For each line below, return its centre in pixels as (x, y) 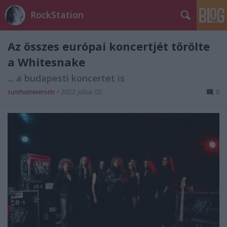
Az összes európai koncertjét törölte (109, 46)
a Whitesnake (46, 62)
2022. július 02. (82, 92)
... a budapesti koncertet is (66, 78)
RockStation (57, 15)
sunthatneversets (32, 92)
